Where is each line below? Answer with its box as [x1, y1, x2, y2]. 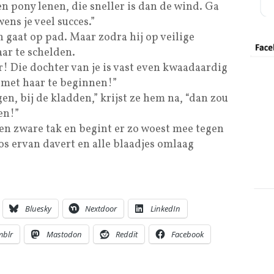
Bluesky [25, 203, 51, 215]
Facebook [171, 229, 204, 240]
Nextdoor [85, 203, 117, 215]
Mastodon [46, 229, 82, 240]
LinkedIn [150, 203, 180, 215]
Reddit [116, 229, 138, 240]
